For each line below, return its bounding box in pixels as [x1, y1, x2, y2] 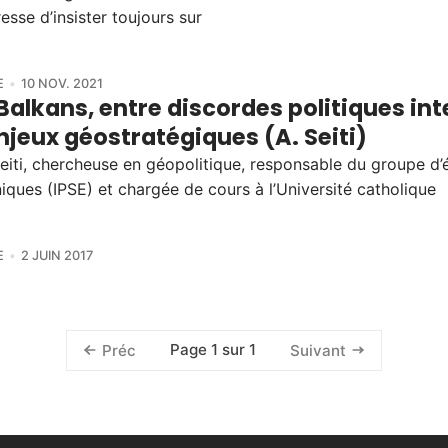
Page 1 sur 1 [170, 340, 256, 360]
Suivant [290, 340, 347, 360]
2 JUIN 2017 [20, 247, 93, 263]
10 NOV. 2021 [20, 75, 103, 91]
